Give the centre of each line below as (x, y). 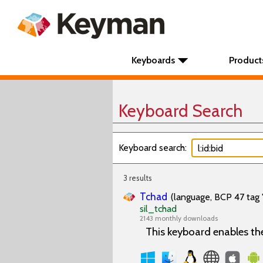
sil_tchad (158, 209)
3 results (138, 178)
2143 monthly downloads (179, 218)
